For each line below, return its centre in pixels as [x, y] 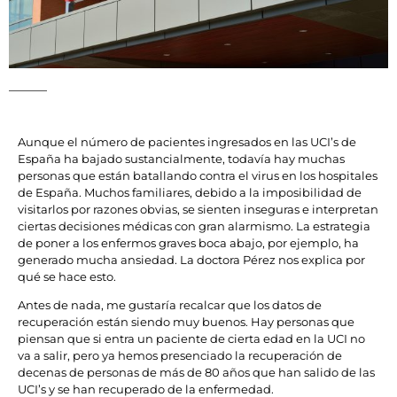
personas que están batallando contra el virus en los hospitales [198, 176]
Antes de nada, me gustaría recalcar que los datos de [170, 305]
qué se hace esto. [67, 277]
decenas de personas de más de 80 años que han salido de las [196, 373]
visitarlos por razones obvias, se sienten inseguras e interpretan [198, 210]
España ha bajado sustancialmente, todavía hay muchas [181, 159]
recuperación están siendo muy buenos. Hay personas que [186, 322]
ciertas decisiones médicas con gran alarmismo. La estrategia [194, 226]
